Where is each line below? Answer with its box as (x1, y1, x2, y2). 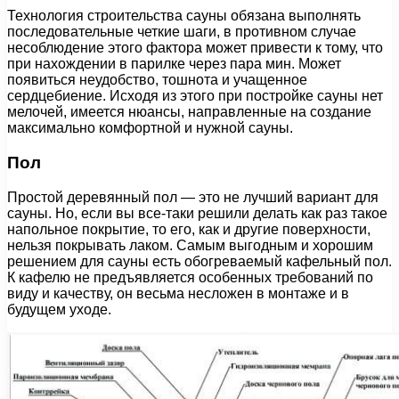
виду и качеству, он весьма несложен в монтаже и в (7, 285, 349, 301)
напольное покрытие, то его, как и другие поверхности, (7, 221, 370, 237)
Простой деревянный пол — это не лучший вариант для (7, 189, 379, 205)
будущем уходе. (7, 301, 111, 317)
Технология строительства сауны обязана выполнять (7, 8, 361, 24)
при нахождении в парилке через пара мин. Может (7, 56, 341, 72)
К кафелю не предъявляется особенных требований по (7, 269, 373, 285)
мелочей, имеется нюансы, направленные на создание (7, 104, 371, 120)
